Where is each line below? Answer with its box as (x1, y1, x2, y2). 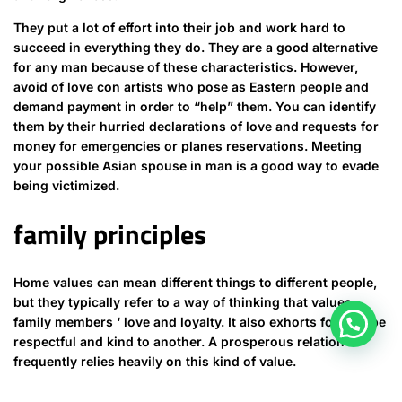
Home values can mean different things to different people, (13, 275, 377, 291)
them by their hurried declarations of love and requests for (13, 118, 379, 135)
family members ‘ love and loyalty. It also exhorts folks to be (13, 314, 386, 330)
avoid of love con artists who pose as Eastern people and (13, 79, 369, 95)
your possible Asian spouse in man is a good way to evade (13, 158, 379, 174)
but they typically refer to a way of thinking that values (13, 294, 352, 310)
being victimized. (13, 178, 119, 194)
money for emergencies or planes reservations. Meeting (13, 138, 362, 154)
